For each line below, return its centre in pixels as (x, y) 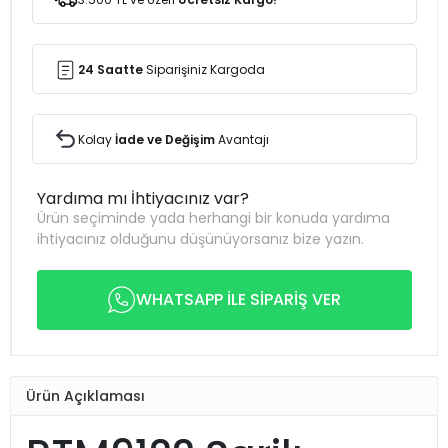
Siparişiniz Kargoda (204, 69)
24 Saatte (110, 69)
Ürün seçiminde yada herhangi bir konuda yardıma (213, 218)
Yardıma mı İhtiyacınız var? (143, 198)
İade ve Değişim (165, 139)
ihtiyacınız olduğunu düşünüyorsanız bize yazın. (200, 239)
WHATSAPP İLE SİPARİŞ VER (238, 299)
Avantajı (242, 139)
